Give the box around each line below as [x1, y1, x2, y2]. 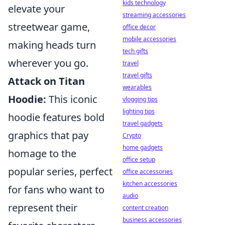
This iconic [46, 92, 97, 106]
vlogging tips [123, 95, 158, 103]
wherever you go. [8, 56, 88, 70]
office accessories [123, 167, 173, 176]
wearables [123, 83, 152, 91]
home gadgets [123, 143, 163, 152]
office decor [123, 23, 156, 31]
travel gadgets [123, 119, 163, 128]
